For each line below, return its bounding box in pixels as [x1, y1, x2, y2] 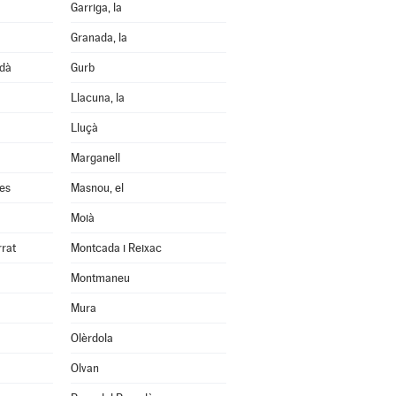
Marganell [70, 151, 120, 164]
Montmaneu [70, 271, 130, 285]
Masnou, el [70, 181, 124, 194]
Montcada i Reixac [70, 241, 162, 255]
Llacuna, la [70, 91, 125, 104]
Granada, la [70, 31, 127, 44]
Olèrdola [70, 331, 113, 345]
